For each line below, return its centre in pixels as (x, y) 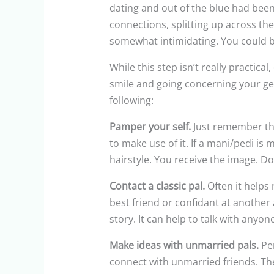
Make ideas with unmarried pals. (184, 246)
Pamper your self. (150, 127)
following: (131, 101)
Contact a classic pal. (157, 186)
